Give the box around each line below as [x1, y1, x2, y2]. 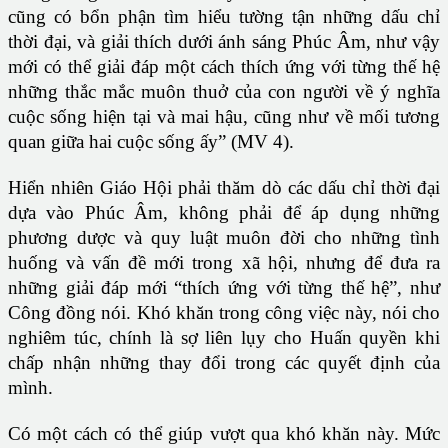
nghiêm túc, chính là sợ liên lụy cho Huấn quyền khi [8, 327, 440, 349]
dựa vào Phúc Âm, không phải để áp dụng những [8, 202, 440, 224]
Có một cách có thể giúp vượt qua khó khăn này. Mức [8, 423, 440, 445]
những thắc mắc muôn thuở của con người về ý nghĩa [8, 81, 440, 103]
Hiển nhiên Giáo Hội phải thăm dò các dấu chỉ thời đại [8, 177, 440, 199]
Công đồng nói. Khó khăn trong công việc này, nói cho [8, 302, 440, 324]
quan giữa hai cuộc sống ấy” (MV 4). [8, 131, 294, 153]
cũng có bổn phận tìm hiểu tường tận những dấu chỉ [8, 6, 440, 28]
